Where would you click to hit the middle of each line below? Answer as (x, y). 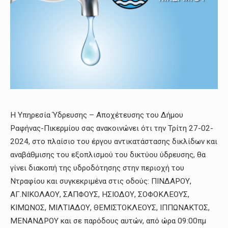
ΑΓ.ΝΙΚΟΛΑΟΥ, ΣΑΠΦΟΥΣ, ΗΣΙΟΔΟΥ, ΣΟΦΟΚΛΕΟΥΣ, (100, 195)
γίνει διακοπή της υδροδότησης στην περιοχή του (97, 168)
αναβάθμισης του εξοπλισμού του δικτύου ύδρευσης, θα (108, 155)
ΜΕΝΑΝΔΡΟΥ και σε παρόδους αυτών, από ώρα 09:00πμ (108, 221)
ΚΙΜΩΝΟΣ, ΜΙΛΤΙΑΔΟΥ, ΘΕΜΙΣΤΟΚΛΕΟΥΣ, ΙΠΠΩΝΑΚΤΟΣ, (110, 208)
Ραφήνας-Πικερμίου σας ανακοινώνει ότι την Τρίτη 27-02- (112, 129)
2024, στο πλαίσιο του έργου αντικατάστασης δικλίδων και (114, 142)
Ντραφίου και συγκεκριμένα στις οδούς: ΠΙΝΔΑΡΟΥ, (101, 181)
